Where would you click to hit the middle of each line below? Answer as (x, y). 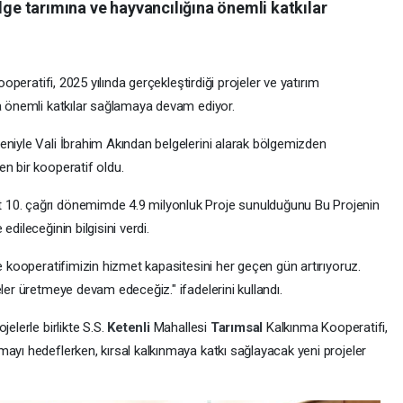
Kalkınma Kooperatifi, (327, 327)
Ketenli (130, 327)
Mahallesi (182, 327)
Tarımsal (238, 327)
